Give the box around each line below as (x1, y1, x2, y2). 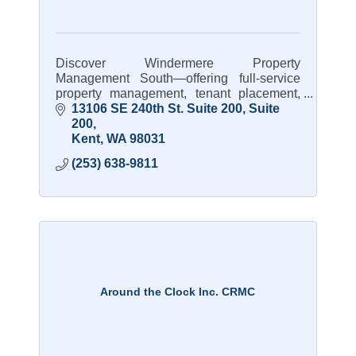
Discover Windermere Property (55, 56, 301, 70)
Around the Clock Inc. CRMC (100, 284, 256, 298)
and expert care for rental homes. (55, 101, 240, 115)
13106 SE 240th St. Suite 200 (71, 102, 242, 116)
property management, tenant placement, (55, 86, 301, 100)
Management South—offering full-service (55, 71, 301, 85)
